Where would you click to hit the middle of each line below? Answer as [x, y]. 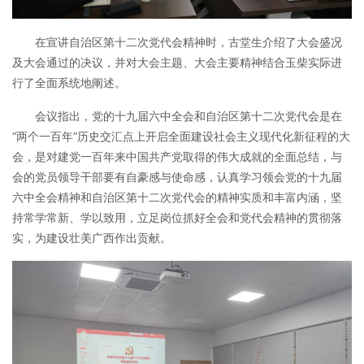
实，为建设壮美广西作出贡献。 [92, 237]
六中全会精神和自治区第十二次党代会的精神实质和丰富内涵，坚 [177, 197]
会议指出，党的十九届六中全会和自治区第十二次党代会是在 [188, 115]
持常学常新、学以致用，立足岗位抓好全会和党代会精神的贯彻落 [177, 217]
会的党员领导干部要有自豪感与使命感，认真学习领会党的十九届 [177, 176]
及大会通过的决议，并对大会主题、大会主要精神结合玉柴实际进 [177, 62]
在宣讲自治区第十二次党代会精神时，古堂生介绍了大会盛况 [188, 41]
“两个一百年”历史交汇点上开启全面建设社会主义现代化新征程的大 [181, 136]
